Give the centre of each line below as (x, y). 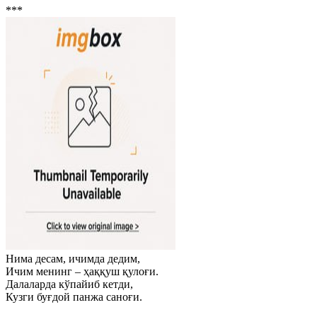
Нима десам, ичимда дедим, (73, 259)
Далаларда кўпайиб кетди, (69, 284)
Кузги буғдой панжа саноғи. (74, 297)
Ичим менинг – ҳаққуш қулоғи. (82, 271)
